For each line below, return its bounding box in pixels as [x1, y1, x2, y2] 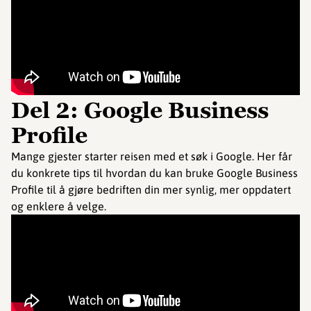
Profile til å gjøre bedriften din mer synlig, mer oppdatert [11, 183, 291, 196]
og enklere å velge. [11, 200, 106, 213]
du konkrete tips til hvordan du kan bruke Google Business [11, 167, 298, 180]
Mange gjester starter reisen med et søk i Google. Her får [11, 150, 292, 163]
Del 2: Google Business [11, 96, 269, 126]
